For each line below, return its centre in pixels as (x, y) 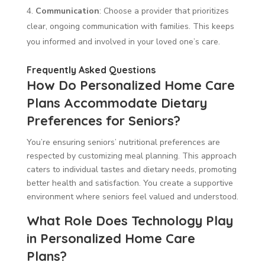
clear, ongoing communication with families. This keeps (130, 26)
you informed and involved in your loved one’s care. (123, 41)
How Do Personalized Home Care (130, 85)
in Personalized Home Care (111, 238)
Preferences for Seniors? (103, 120)
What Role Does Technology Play (130, 220)
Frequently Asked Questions (91, 70)
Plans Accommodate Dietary (117, 103)
